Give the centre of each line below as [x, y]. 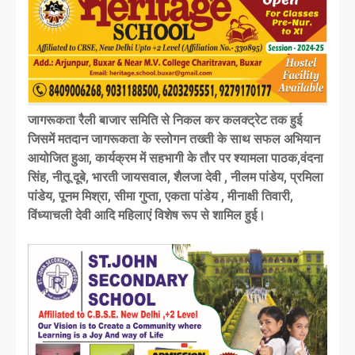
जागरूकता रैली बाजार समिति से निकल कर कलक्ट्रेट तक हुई [165, 120]
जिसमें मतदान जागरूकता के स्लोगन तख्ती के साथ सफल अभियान [174, 139]
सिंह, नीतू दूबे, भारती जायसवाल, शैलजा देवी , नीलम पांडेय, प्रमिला [176, 177]
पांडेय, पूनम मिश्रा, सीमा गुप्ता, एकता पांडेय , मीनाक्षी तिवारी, [160, 196]
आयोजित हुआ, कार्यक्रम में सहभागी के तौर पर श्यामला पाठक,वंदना [176, 158]
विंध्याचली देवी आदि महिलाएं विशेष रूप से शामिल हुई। [147, 215]
